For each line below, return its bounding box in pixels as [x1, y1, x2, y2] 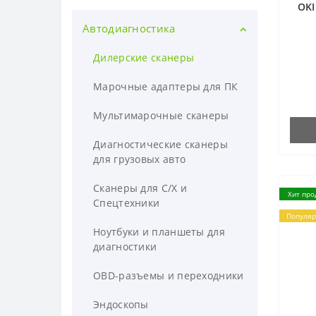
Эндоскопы [93, 298, 149, 311]
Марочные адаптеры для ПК [93, 80, 238, 93]
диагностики [93, 240, 157, 253]
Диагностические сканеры [93, 138, 228, 151]
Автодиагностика [83, 21, 176, 35]
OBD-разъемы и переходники [93, 269, 244, 282]
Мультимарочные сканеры [93, 109, 229, 122]
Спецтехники [93, 196, 160, 209]
